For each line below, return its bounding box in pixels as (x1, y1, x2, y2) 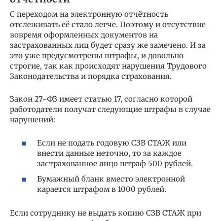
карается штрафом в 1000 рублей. (37, 184, 166, 194)
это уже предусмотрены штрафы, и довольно (10, 51, 184, 61)
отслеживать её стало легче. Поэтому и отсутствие (10, 20, 206, 30)
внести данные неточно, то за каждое (37, 148, 182, 158)
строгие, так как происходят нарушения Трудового (10, 61, 207, 71)
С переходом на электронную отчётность (10, 9, 168, 19)
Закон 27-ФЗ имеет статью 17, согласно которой (10, 94, 192, 104)
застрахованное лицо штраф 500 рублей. (37, 158, 193, 168)
